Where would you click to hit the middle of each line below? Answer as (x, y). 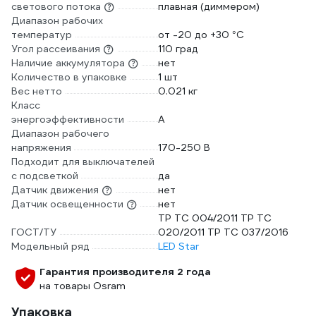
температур (42, 35)
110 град (178, 49)
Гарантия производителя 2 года (125, 272)
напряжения (41, 147)
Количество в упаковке (69, 77)
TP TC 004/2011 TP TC (215, 218)
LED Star (178, 246)
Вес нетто (37, 91)
